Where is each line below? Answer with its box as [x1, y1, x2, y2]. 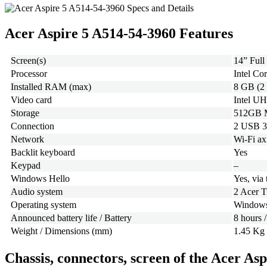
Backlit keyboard [11, 147, 75, 158]
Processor [11, 69, 47, 79]
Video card [11, 95, 52, 105]
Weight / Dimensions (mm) [11, 226, 112, 237]
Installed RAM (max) [11, 82, 91, 92]
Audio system [11, 187, 63, 197]
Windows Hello [11, 173, 70, 184]
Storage [11, 108, 39, 119]
